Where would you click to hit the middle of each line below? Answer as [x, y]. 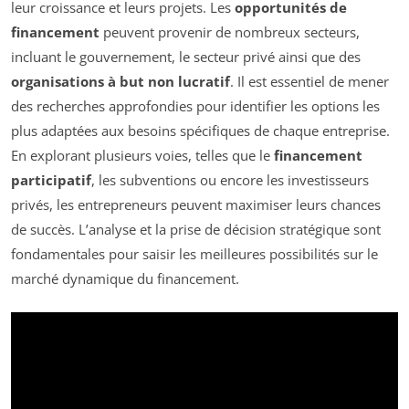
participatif [51, 180]
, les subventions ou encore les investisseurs [230, 180]
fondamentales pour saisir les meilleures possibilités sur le [194, 254]
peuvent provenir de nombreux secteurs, [230, 32]
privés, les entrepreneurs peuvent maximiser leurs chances [196, 205]
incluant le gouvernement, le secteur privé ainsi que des [186, 57]
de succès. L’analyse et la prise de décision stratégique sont [196, 230]
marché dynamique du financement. [125, 279]
